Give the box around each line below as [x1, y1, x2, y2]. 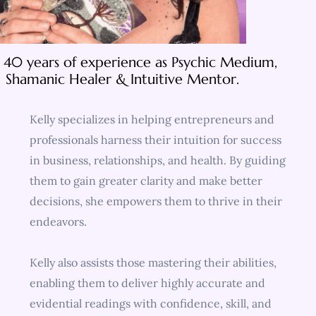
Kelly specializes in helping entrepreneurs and [29, 112, 274, 126]
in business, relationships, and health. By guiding [29, 153, 286, 167]
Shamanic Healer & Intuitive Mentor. [6, 71, 240, 88]
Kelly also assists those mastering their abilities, [29, 255, 276, 269]
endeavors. [29, 214, 87, 229]
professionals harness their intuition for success [29, 133, 281, 147]
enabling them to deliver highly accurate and [29, 276, 265, 290]
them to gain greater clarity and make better [29, 174, 262, 188]
